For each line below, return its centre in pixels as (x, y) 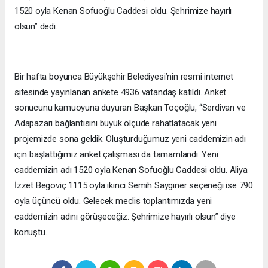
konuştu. (31, 232)
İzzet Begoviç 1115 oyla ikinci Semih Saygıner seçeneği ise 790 (134, 186)
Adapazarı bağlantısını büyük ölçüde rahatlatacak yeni (115, 124)
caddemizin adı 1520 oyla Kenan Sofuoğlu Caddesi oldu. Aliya (131, 170)
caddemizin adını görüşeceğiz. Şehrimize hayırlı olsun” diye (125, 217)
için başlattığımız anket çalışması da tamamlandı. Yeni (116, 155)
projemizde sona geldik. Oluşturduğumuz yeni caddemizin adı (130, 139)
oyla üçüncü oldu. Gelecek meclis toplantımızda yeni (113, 201)
